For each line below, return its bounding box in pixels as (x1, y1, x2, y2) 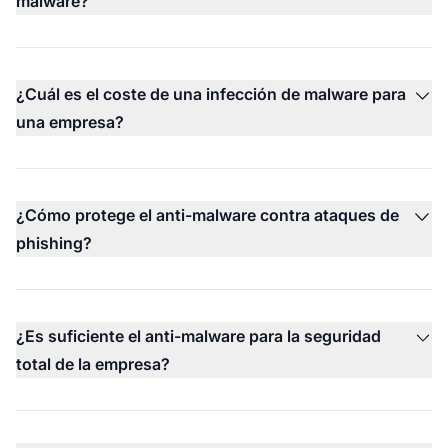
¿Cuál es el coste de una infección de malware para (16, 83, 406, 104)
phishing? (16, 232, 92, 253)
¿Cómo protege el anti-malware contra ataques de (16, 204, 399, 225)
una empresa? (16, 111, 124, 132)
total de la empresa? (16, 353, 170, 374)
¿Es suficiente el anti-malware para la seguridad (16, 325, 381, 346)
